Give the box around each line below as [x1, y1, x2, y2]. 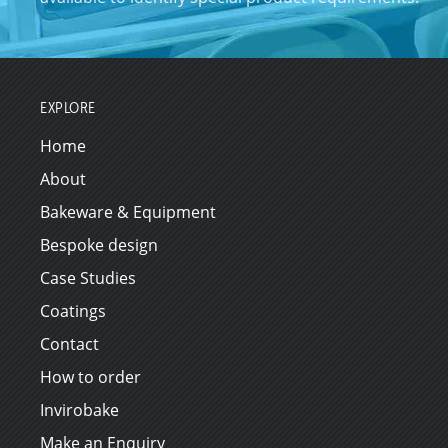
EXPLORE [40, 97, 96, 117]
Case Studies [40, 266, 137, 289]
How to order [40, 365, 142, 388]
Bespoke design [40, 233, 159, 256]
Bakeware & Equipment [40, 200, 217, 223]
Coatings [40, 299, 107, 322]
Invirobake [40, 398, 120, 421]
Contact [40, 332, 100, 355]
